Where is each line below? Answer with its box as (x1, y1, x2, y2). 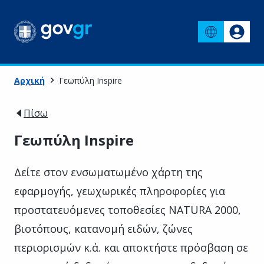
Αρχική (14, 74, 45, 86)
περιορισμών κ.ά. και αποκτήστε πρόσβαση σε (14, 240, 248, 255)
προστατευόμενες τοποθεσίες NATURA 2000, (14, 202, 241, 217)
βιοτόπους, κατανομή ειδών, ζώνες (14, 221, 193, 236)
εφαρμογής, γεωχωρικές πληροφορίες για (14, 183, 225, 198)
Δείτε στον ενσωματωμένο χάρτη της (14, 164, 203, 179)
